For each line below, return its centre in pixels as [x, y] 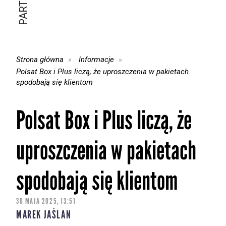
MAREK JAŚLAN [44, 215]
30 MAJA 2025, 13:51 [46, 201]
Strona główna [40, 59]
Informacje [97, 59]
